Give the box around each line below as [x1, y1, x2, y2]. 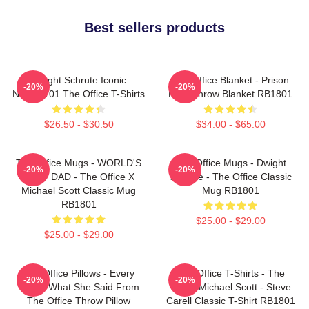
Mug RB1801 [201, 184, 259, 196]
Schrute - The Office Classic [169, 170, 292, 182]
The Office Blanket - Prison [172, 74, 289, 86]
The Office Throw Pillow [27, 295, 130, 306]
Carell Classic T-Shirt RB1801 [166, 295, 295, 306]
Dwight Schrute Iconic [31, 74, 126, 86]
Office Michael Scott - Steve [170, 281, 291, 292]
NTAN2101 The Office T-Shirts [12, 88, 145, 99]
